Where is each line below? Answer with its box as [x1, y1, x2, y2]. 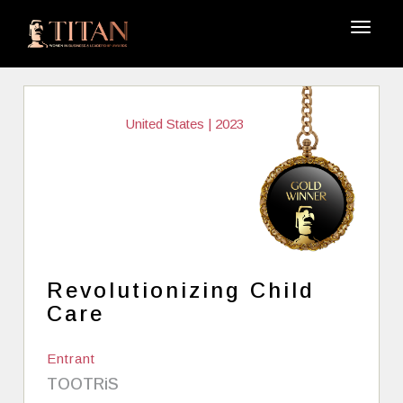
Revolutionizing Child [47, 277, 316, 302]
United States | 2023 [125, 116, 244, 131]
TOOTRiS [47, 374, 120, 393]
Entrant [47, 350, 96, 366]
